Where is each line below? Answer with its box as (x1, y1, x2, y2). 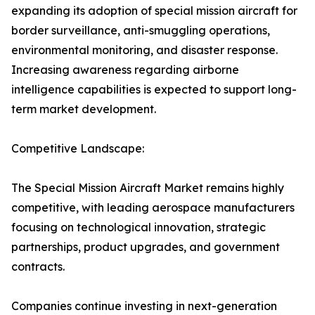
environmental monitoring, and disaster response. (11, 43, 278, 57)
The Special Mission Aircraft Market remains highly (11, 181, 284, 195)
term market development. (11, 102, 156, 116)
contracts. (11, 259, 65, 274)
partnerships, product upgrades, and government (11, 240, 280, 254)
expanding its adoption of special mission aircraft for (11, 4, 297, 18)
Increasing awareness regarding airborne (11, 63, 239, 77)
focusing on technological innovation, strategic (11, 220, 266, 234)
